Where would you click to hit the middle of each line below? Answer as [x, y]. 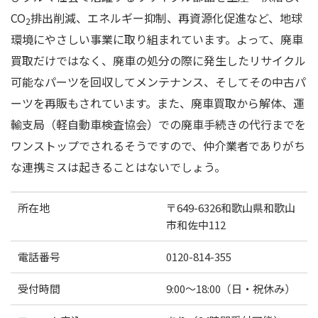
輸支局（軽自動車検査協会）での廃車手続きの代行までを [158, 125]
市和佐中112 [196, 225]
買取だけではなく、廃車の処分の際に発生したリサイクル [158, 61]
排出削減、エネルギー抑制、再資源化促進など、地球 [166, 18]
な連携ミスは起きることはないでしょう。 [118, 167]
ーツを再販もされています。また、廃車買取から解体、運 [158, 103]
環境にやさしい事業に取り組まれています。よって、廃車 [157, 39]
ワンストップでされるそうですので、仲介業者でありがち [158, 146]
